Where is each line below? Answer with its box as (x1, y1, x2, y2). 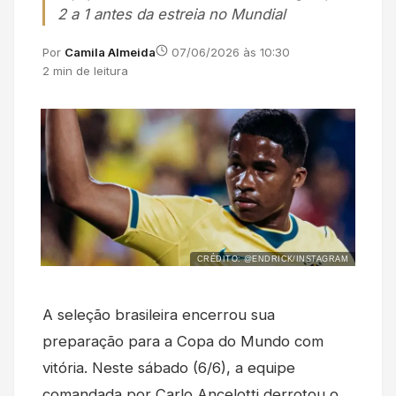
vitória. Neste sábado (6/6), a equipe (42, 359, 295, 377)
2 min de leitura (42, 64, 128, 79)
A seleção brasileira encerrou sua (42, 306, 275, 324)
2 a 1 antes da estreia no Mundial (57, 5, 286, 24)
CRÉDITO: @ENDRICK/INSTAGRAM (196, 255, 348, 264)
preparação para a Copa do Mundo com (42, 332, 324, 351)
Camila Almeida (65, 45, 156, 60)
